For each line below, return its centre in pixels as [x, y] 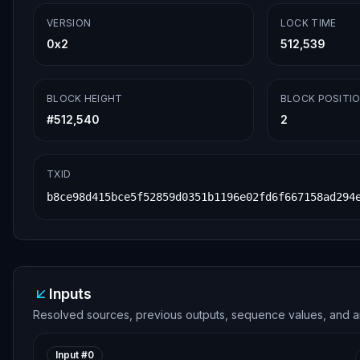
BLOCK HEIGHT [85, 98]
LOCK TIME [308, 23]
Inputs [70, 294]
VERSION [69, 23]
